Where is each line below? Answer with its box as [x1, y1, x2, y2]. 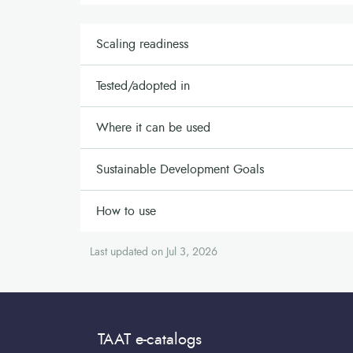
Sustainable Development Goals [96, 162, 264, 176]
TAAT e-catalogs [98, 332, 202, 347]
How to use [96, 204, 156, 217]
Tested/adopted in [96, 79, 190, 92]
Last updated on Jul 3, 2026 [90, 247, 217, 258]
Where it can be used [96, 121, 210, 134]
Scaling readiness [96, 37, 188, 50]
